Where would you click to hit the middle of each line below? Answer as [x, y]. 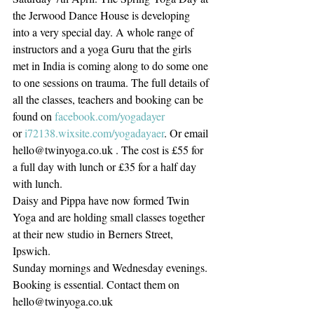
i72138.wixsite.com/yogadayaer [94, 133]
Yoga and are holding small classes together [110, 217]
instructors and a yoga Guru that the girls [103, 49]
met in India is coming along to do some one [112, 66]
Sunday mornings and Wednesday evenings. [110, 268]
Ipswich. [33, 251]
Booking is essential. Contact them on [97, 285]
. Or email [187, 133]
